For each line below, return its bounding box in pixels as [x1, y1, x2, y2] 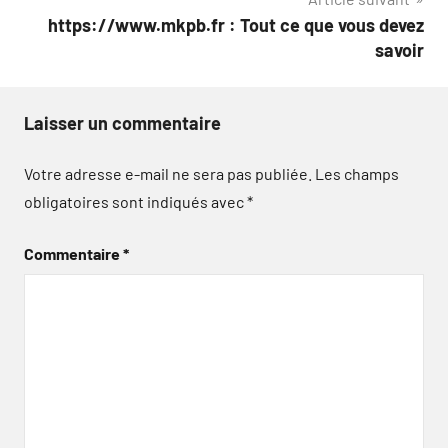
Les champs [315, 164, 399, 183]
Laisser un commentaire [24, 112, 221, 134]
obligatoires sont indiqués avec [24, 192, 247, 211]
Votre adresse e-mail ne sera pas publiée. [24, 164, 312, 183]
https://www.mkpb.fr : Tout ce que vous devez [48, 14, 424, 36]
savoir [375, 39, 424, 61]
